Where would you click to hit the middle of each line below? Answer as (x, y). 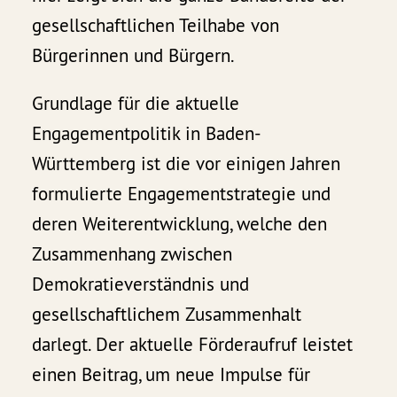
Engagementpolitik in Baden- (147, 134)
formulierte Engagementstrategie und (182, 194)
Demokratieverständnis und (141, 284)
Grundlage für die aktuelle (136, 104)
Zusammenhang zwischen (132, 254)
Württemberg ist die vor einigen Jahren (187, 164)
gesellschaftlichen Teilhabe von (156, 26)
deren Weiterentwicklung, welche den (180, 224)
